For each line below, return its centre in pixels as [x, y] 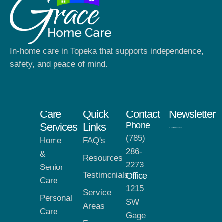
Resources [103, 158]
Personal [56, 198]
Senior [52, 167]
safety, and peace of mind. [59, 64]
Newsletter [192, 114]
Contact [143, 114]
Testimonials [106, 175]
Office [137, 176]
